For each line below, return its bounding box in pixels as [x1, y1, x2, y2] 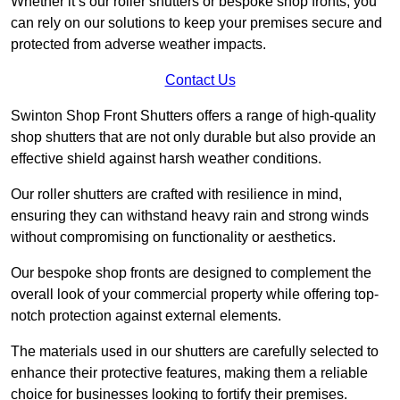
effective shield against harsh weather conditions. [11, 150, 325, 166]
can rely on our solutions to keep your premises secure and [11, 14, 382, 30]
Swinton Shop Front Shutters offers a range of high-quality [11, 107, 376, 123]
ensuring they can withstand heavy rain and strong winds [11, 207, 369, 223]
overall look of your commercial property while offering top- [11, 286, 379, 302]
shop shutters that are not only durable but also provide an [11, 129, 376, 145]
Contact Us [164, 71, 236, 87]
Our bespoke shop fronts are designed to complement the [11, 264, 371, 280]
